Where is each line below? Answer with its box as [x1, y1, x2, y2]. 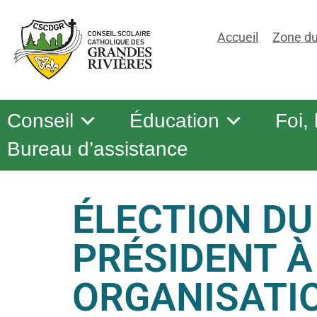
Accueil [217, 30, 259, 45]
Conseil [7, 110, 74, 132]
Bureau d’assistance [7, 138, 188, 161]
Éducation [129, 110, 219, 132]
